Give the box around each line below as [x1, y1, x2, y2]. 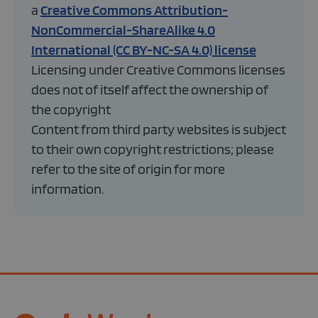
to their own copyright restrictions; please [31, 140, 274, 158]
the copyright [31, 100, 111, 118]
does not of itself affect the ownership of [31, 80, 268, 98]
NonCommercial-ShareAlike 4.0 [31, 21, 215, 38]
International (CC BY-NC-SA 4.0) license [31, 40, 256, 58]
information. [31, 180, 104, 197]
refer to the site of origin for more [31, 160, 225, 177]
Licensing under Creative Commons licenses [31, 60, 285, 78]
